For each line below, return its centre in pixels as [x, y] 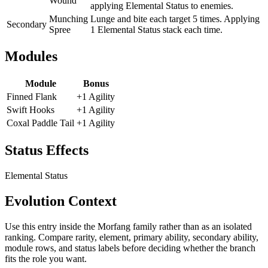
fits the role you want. [46, 258]
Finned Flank [32, 97]
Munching [68, 19]
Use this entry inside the [51, 226]
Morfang [114, 226]
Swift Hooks [31, 110]
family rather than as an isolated [191, 226]
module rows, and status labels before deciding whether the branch [130, 248]
